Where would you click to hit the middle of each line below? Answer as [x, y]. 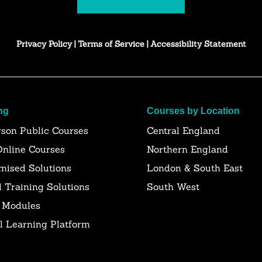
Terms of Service [112, 44]
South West [173, 187]
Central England [183, 130]
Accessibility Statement [198, 44]
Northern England [187, 149]
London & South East [195, 168]
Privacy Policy [44, 44]
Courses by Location [193, 111]
